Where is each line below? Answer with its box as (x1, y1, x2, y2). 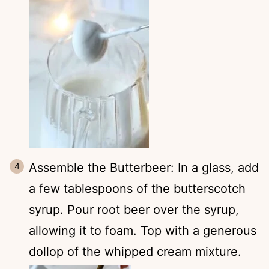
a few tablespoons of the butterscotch (29, 181, 246, 196)
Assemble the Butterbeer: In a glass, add (29, 160, 259, 175)
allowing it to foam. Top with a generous (29, 223, 256, 238)
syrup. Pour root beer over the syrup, (29, 202, 239, 217)
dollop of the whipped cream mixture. (29, 244, 241, 259)
